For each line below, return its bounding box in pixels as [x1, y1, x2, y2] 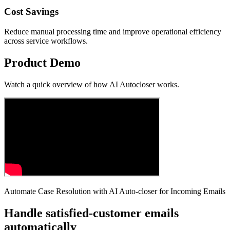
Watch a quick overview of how [4, 80, 109, 89]
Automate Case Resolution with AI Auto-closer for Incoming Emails [4, 187, 225, 196]
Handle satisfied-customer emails [4, 206, 179, 220]
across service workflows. [4, 36, 88, 46]
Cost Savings [4, 6, 59, 17]
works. [155, 80, 179, 89]
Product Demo [4, 56, 81, 70]
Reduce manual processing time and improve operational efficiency [4, 27, 221, 36]
